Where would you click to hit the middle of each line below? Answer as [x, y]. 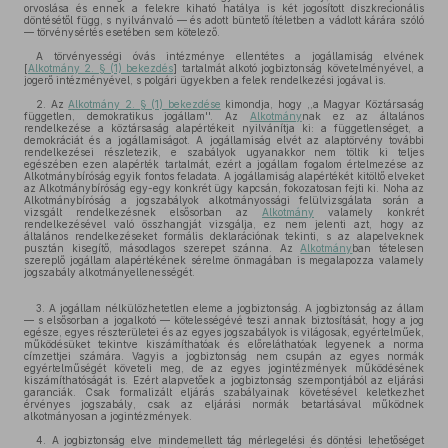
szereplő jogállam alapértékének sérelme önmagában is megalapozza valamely [224, 260]
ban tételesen [388, 248]
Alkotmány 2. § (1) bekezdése [144, 104]
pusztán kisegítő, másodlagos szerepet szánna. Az [162, 248]
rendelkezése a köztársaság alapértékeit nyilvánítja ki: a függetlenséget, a [224, 128]
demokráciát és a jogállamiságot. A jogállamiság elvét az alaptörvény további [224, 140]
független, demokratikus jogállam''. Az [137, 116]
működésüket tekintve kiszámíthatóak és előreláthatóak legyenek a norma [224, 344]
